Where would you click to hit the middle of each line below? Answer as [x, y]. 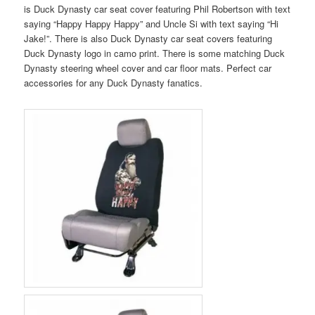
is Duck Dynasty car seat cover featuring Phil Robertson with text [157, 9]
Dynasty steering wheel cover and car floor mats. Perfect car [148, 68]
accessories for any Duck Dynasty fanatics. [114, 83]
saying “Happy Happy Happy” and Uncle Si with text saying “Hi [152, 24]
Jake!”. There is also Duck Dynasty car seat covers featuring [148, 39]
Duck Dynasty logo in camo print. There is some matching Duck [155, 53]
